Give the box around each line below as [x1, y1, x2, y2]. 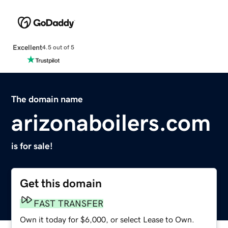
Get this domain [20, 177, 102, 189]
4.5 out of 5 [42, 44, 74, 51]
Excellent [12, 43, 42, 51]
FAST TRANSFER [34, 198, 104, 208]
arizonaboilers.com [11, 110, 211, 134]
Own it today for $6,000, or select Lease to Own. [20, 215, 195, 223]
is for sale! [11, 141, 53, 151]
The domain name [11, 94, 83, 104]
